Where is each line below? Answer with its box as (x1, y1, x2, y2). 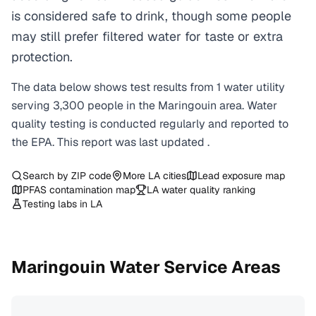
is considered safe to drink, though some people (11, 8, 291, 24)
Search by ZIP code (23, 169, 111, 182)
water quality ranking (159, 183, 255, 196)
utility (256, 80, 285, 95)
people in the (87, 98, 158, 113)
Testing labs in (23, 197, 90, 210)
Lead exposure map (197, 169, 285, 182)
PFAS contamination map (23, 183, 135, 196)
